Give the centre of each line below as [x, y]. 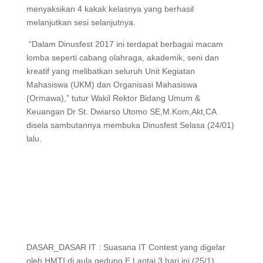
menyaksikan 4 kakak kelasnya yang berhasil [110, 9]
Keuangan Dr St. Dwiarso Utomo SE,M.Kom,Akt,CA [121, 112]
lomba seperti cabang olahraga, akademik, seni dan [122, 58]
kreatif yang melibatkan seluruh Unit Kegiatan [110, 71]
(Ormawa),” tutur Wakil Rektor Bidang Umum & [113, 98]
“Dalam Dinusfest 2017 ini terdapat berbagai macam [124, 44]
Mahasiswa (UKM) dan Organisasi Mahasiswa [112, 85]
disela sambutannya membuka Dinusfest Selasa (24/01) [130, 125]
